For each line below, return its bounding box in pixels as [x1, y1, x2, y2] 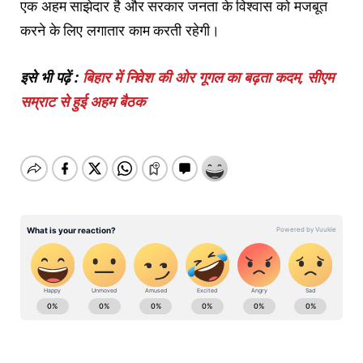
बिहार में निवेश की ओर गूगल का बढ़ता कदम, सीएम [83, 66, 335, 87]
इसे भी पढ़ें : [20, 66, 83, 87]
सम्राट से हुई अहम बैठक [20, 91, 145, 111]
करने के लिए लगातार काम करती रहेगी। [20, 19, 220, 40]
